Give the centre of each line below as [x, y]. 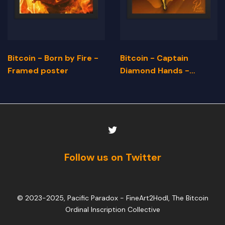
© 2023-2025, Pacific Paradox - [71, 198]
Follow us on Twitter [113, 157]
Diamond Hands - [155, 71]
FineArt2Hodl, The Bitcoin [167, 198]
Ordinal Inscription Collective [113, 210]
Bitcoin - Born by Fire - [53, 58]
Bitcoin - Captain [154, 58]
